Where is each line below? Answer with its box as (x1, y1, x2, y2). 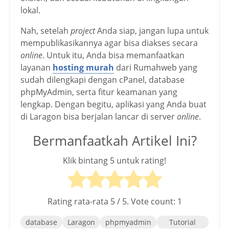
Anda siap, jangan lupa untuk (97, 25, 209, 37)
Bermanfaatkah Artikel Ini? (32, 131, 197, 150)
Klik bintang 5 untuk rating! (63, 154, 166, 166)
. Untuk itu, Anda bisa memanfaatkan (42, 50, 185, 61)
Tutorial (169, 217, 196, 227)
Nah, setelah (20, 25, 71, 37)
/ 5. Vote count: (114, 195, 177, 207)
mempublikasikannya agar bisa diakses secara (20, 37, 198, 49)
